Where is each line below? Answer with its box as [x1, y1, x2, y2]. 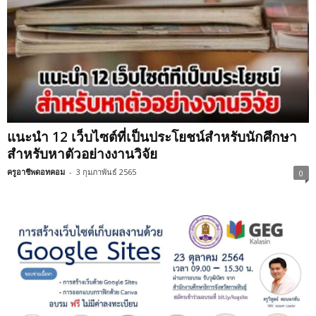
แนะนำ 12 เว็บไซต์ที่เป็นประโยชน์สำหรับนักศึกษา [7, 128, 297, 147]
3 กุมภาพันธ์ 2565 [76, 166, 136, 178]
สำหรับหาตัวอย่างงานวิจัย [7, 145, 157, 164]
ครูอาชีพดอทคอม [7, 166, 65, 178]
